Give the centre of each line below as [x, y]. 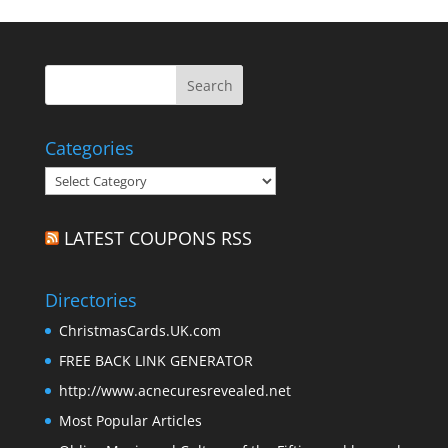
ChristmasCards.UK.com [139, 331]
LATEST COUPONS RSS [157, 238]
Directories [90, 300]
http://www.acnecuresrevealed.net [174, 391]
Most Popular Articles [130, 421]
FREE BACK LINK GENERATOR [155, 361]
